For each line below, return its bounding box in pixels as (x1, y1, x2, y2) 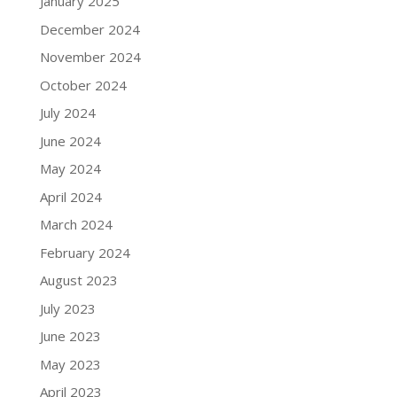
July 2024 (39, 104, 96, 122)
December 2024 (39, 19, 140, 38)
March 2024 (39, 215, 113, 234)
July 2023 (39, 299, 96, 317)
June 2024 (39, 131, 101, 150)
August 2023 (39, 271, 118, 290)
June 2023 (39, 327, 101, 346)
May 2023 (39, 354, 101, 373)
